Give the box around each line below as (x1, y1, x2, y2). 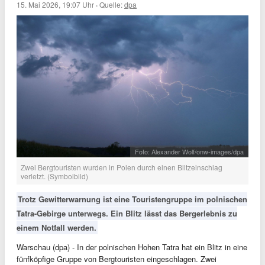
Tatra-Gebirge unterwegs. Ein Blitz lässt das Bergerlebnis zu (17, 207, 237, 219)
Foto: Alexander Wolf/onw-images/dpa (135, 146, 244, 156)
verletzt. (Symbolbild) (21, 170, 88, 181)
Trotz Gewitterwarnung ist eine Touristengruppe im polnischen (18, 193, 247, 205)
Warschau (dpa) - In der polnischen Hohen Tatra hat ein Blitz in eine (17, 241, 247, 253)
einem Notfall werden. (17, 221, 96, 233)
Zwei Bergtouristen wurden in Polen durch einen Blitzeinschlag (21, 161, 222, 172)
